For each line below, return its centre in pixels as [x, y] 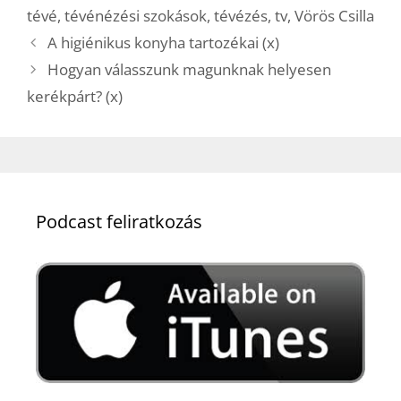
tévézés [241, 15]
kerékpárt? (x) [75, 96]
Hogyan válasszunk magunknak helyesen [190, 69]
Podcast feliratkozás [119, 221]
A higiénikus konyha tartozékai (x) [164, 42]
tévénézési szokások [136, 15]
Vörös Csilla [334, 15]
